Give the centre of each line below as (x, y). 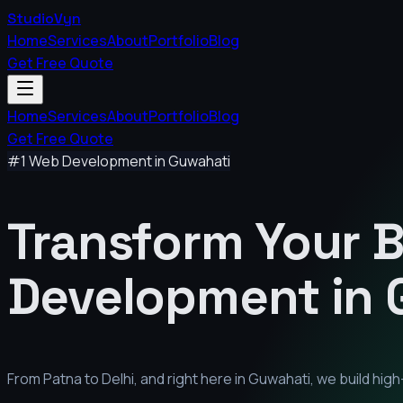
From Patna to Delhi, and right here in (128, 378)
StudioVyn (44, 18)
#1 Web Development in (88, 161)
